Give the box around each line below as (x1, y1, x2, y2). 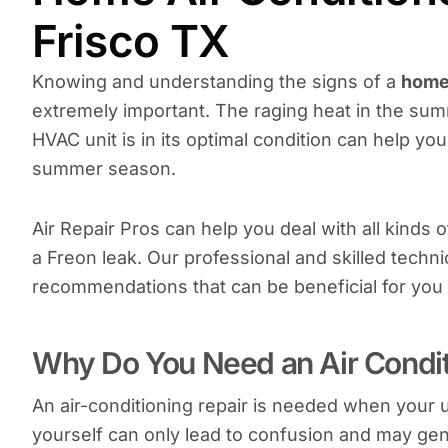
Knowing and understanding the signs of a (32, 70, 401, 92)
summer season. (32, 157, 176, 179)
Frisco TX (32, 13, 230, 68)
